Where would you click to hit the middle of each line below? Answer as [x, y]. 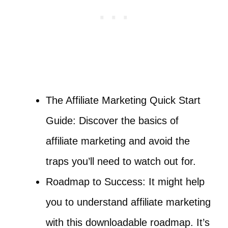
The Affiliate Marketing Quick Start [123, 100]
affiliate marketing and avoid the [118, 141]
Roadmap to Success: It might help [125, 181]
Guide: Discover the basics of [112, 120]
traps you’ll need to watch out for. [121, 161]
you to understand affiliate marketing [128, 202]
